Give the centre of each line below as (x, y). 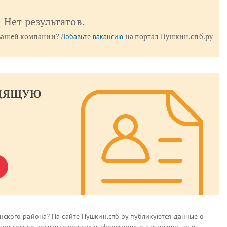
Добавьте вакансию (92, 36)
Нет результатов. (45, 22)
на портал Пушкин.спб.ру (168, 36)
